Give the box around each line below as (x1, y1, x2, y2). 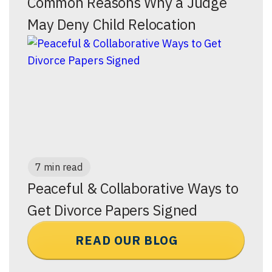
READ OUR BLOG (75, 232, 178, 248)
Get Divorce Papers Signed (27, 200, 197, 220)
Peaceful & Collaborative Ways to (27, 178, 239, 198)
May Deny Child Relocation (27, 15, 196, 34)
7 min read (35, 161, 83, 173)
